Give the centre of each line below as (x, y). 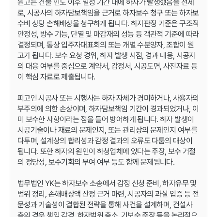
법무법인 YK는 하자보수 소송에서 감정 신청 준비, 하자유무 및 (107, 183)
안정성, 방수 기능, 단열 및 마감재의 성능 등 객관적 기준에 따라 (108, 34)
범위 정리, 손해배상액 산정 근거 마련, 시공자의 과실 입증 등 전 (108, 194)
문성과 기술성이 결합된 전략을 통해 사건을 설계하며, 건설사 (105, 204)
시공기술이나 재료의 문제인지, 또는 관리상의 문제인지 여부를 (107, 130)
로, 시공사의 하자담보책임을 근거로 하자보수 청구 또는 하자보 (108, 13)
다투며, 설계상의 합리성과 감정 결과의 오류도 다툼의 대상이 (105, 140)
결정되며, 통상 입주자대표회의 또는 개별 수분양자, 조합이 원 (106, 45)
